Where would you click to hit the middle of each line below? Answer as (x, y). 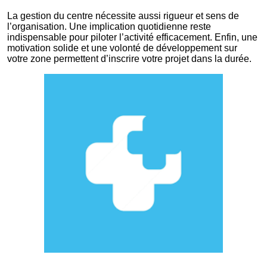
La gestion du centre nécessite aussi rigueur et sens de (123, 15)
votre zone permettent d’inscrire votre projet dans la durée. (129, 58)
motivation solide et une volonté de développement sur (122, 48)
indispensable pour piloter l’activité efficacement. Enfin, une (132, 37)
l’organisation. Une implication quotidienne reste (109, 26)
